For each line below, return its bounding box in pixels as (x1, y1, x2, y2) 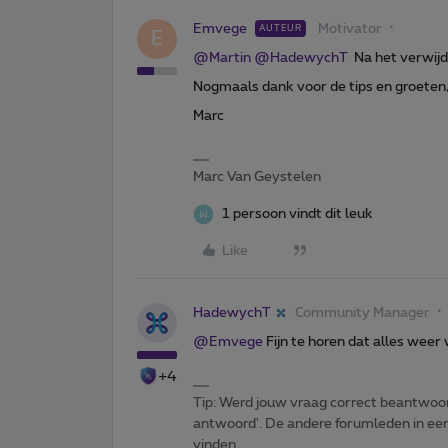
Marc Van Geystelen (193, 169, 321, 184)
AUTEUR (259, 23, 302, 33)
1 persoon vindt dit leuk (222, 206, 373, 221)
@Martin (193, 50, 251, 65)
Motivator (318, 21, 382, 36)
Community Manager (295, 305, 430, 320)
